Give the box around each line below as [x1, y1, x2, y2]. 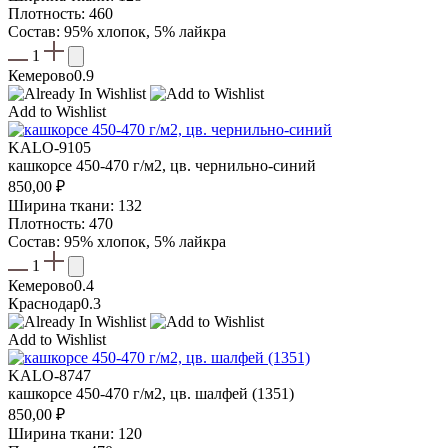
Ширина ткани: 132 [8, 197, 142, 215]
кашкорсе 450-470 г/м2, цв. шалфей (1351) [8, 385, 294, 403]
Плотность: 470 [8, 215, 113, 233]
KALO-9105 [8, 139, 91, 157]
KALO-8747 [8, 367, 91, 385]
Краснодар [8, 295, 81, 313]
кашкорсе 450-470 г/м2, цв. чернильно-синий [8, 157, 316, 175]
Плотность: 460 [8, 5, 113, 23]
